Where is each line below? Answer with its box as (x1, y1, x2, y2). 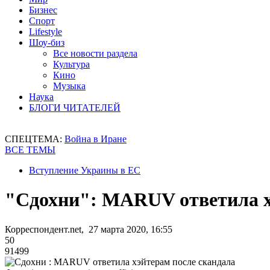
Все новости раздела (53, 48, 137, 58)
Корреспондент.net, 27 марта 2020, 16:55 (5, 224, 172, 234)
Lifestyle (29, 27, 62, 37)
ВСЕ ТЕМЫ (5, 145, 55, 155)
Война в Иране (64, 134, 127, 144)
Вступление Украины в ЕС (29, 165, 140, 175)
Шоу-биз (29, 37, 64, 48)
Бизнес (29, 5, 57, 15)
